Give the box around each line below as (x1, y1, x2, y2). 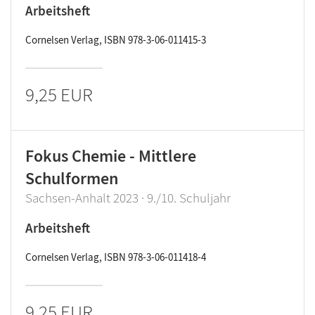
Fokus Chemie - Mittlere (25, 145, 196, 167)
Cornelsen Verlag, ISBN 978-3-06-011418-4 (25, 250, 206, 264)
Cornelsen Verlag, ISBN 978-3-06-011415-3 (25, 33, 206, 46)
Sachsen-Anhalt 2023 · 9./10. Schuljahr (25, 189, 231, 206)
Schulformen (25, 167, 118, 189)
